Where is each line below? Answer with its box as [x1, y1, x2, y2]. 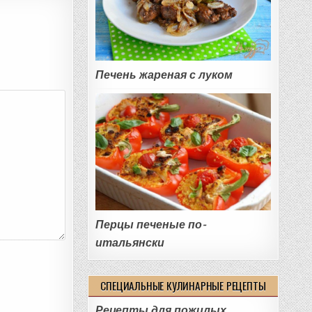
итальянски [95, 236, 164, 250]
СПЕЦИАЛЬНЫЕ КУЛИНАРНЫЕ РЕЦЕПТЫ [100, 278, 266, 294]
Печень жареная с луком [95, 68, 233, 82]
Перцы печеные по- [95, 218, 206, 232]
